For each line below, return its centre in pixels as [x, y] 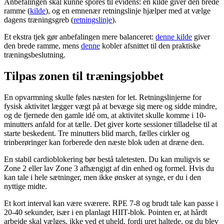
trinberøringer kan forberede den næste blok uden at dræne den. [104, 142]
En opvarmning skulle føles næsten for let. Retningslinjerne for [103, 97]
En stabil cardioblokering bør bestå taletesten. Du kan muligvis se [107, 159]
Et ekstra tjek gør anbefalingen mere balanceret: [80, 37]
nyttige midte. [25, 186]
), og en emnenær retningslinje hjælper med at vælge [128, 11]
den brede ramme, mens [42, 46]
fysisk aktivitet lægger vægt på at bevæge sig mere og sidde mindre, [110, 106]
